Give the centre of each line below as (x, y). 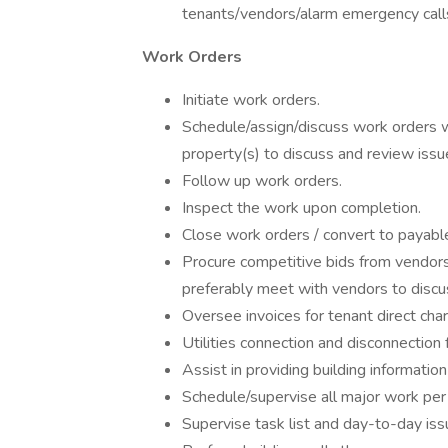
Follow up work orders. (262, 181)
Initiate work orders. (251, 100)
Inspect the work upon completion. (301, 208)
